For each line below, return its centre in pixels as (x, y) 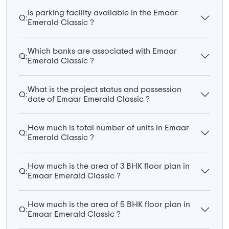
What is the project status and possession (105, 90)
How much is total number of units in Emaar (108, 128)
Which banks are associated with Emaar (102, 51)
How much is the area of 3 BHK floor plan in (109, 166)
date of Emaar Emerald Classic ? (89, 99)
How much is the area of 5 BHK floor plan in (109, 205)
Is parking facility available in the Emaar (103, 13)
